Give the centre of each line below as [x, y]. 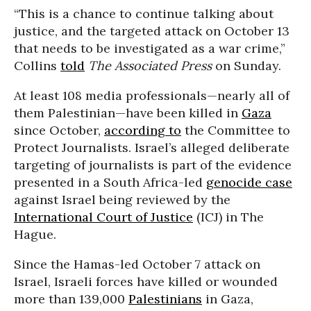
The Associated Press [150, 66]
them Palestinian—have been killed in [128, 113]
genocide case [249, 182]
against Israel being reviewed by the [122, 200]
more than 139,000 [71, 299]
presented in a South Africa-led [110, 182]
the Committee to [236, 130]
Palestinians [165, 299]
